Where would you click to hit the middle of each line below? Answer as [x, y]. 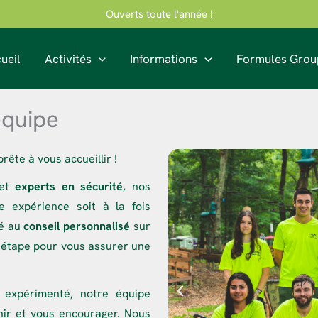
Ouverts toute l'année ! [159, 14]
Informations [164, 59]
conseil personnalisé [77, 226]
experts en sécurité [69, 186]
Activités [68, 59]
